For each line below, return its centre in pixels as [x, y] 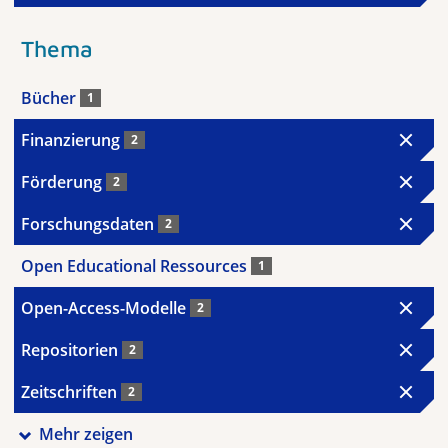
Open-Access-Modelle [105, 308]
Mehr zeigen [85, 434]
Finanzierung [72, 140]
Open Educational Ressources [136, 266]
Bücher [50, 98]
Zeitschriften [71, 392]
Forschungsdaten [89, 224]
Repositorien [71, 350]
